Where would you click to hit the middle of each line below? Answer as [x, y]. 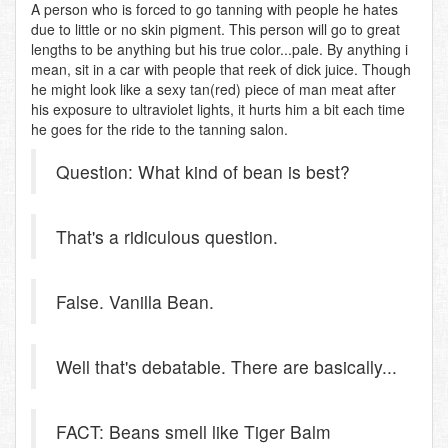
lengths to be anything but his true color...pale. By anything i [219, 49]
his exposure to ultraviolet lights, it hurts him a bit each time [218, 109]
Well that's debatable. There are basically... [226, 366]
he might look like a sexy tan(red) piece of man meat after [213, 89]
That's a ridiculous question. [167, 236]
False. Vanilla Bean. [135, 301]
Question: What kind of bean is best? [203, 171]
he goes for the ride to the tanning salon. [159, 129]
